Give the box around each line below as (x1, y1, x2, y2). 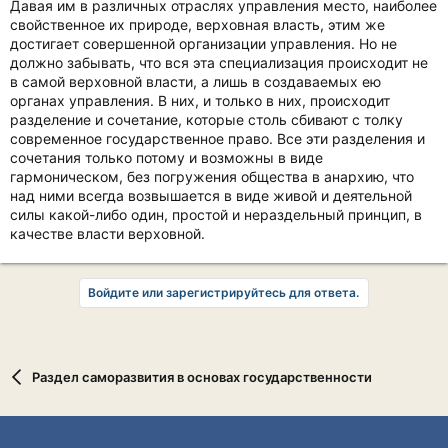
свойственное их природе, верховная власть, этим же (10, 16, 385, 33)
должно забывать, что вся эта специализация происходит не (10, 54, 428, 71)
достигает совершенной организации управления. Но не (10, 35, 397, 52)
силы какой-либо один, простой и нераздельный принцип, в (10, 206, 422, 223)
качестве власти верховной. (10, 225, 205, 242)
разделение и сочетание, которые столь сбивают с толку (10, 111, 403, 128)
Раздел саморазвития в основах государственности (31, 369, 372, 386)
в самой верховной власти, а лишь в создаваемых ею (10, 73, 381, 90)
